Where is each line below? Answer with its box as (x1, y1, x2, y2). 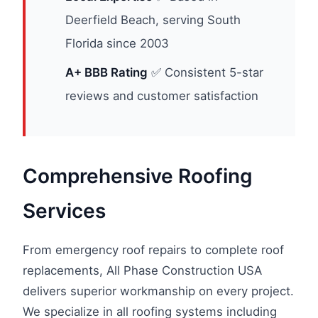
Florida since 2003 (65, 36, 169, 50)
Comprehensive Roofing (23, 164, 253, 188)
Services (23, 199, 106, 223)
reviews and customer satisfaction (65, 89, 258, 103)
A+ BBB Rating (65, 65, 148, 79)
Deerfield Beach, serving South (65, 13, 241, 27)
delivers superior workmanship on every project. (23, 284, 294, 298)
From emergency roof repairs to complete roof (23, 243, 284, 257)
